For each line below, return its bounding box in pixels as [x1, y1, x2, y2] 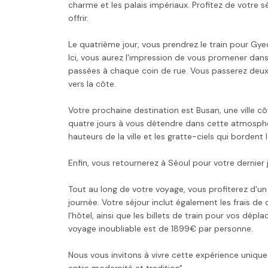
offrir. [68, 12, 89, 23]
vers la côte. [68, 78, 116, 89]
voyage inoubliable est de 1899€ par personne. [68, 223, 253, 234]
